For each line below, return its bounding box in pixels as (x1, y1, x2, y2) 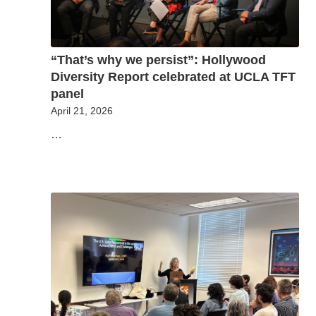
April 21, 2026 (51, 105, 113, 117)
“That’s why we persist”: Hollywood (51, 53, 266, 68)
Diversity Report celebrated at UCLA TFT (51, 70, 296, 85)
